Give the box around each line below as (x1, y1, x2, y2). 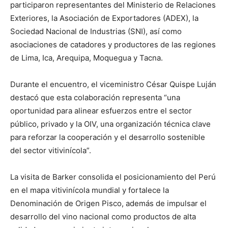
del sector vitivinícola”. (10, 145, 91, 155)
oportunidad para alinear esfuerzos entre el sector (10, 105, 192, 116)
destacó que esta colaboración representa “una (10, 92, 180, 102)
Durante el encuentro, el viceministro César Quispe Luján (10, 79, 216, 89)
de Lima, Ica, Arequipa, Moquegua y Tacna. (10, 52, 163, 63)
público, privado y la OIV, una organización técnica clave (10, 119, 211, 129)
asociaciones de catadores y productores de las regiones (10, 39, 216, 49)
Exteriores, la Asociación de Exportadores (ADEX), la (10, 13, 198, 23)
